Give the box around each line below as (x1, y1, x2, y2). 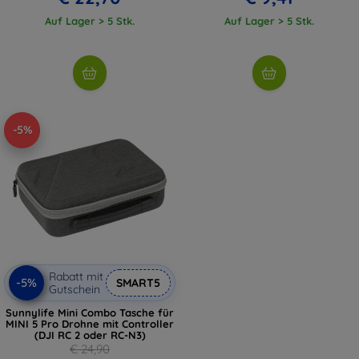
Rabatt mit (49, 268, 103, 284)
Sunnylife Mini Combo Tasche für (6, 305, 174, 319)
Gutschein (49, 281, 100, 296)
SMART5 (116, 275, 160, 290)
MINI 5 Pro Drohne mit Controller (6, 317, 174, 330)
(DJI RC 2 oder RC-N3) (34, 328, 146, 341)
